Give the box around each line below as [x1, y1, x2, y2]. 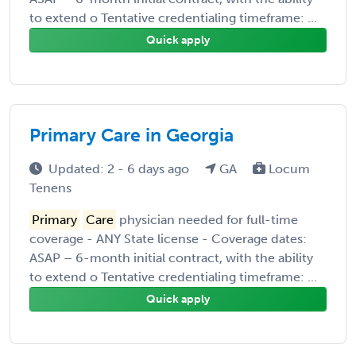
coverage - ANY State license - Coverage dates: [29, 230, 307, 246]
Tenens [29, 180, 72, 195]
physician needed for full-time [115, 211, 298, 227]
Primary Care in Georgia [29, 123, 234, 146]
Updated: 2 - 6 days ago [48, 161, 192, 176]
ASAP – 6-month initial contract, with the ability [29, 250, 313, 265]
